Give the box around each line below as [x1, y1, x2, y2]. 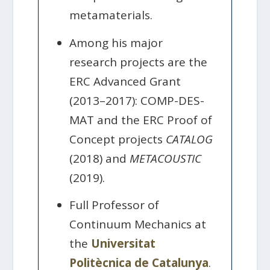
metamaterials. [69, 7, 153, 24]
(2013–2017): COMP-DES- [69, 92, 205, 108]
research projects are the [69, 54, 208, 70]
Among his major [69, 34, 163, 51]
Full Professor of [69, 196, 160, 213]
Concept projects [69, 131, 166, 147]
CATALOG [166, 131, 213, 147]
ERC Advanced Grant [69, 73, 181, 89]
